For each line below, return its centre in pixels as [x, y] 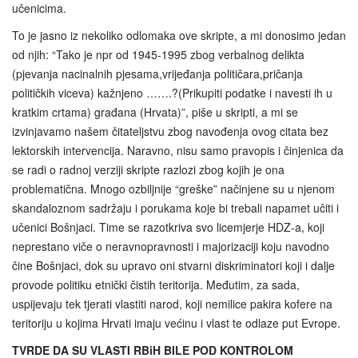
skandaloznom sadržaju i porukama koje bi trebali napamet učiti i [175, 208]
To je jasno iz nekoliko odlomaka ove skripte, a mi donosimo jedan [179, 36]
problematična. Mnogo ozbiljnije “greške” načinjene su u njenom [173, 189]
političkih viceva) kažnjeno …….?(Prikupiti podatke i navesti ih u [172, 93]
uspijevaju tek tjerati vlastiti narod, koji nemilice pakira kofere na [172, 304]
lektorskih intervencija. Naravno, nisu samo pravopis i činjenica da [178, 151]
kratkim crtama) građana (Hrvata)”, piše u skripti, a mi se [155, 112]
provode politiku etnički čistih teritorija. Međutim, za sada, [156, 285]
